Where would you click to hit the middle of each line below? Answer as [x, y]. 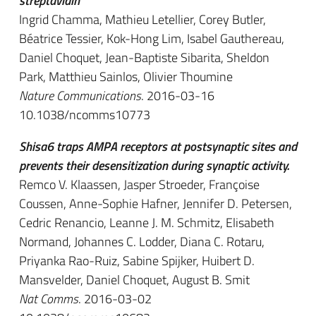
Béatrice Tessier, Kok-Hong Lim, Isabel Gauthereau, [152, 38]
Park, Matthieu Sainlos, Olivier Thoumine [126, 77]
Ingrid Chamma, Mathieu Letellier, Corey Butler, [142, 19]
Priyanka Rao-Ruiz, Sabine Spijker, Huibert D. [137, 261]
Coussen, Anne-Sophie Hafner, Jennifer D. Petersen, [156, 203]
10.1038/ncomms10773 [85, 115]
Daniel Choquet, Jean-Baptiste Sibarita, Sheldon [144, 57]
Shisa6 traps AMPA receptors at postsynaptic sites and [158, 146]
